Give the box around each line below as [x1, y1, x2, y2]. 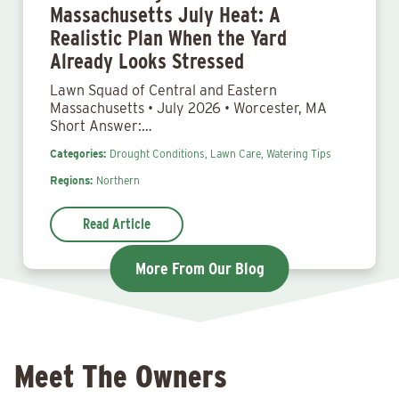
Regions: [50, 174, 93, 187]
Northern [96, 174, 140, 187]
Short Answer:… [50, 118, 152, 134]
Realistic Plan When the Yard [50, 25, 287, 51]
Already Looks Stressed [50, 48, 244, 74]
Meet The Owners [14, 357, 227, 395]
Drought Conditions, [110, 147, 210, 160]
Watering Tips [266, 147, 331, 160]
